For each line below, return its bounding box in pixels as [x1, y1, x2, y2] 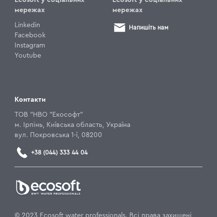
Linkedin [15, 21, 40, 29]
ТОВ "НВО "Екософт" [15, 111, 83, 118]
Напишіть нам [129, 24, 169, 31]
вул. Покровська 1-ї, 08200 [15, 131, 102, 139]
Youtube [15, 52, 41, 59]
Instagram [15, 42, 45, 49]
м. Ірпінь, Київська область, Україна [15, 121, 130, 128]
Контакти [15, 96, 46, 103]
